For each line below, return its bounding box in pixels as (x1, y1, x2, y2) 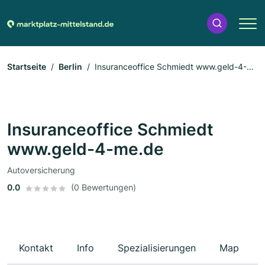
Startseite (7, 62, 46, 72)
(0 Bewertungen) (71, 182, 136, 193)
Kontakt (19, 242, 53, 254)
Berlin (59, 62, 82, 72)
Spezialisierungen (118, 242, 196, 254)
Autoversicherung (7, 165, 75, 176)
